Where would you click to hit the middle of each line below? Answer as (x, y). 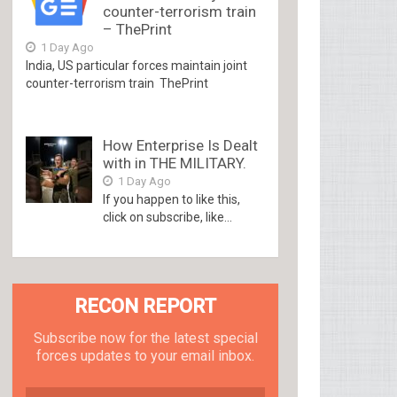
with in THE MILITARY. (175, 163)
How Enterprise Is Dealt (181, 145)
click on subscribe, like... (168, 217)
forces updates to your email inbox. (146, 356)
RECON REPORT (146, 306)
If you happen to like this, (172, 199)
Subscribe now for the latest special (145, 338)
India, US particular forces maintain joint (137, 66)
